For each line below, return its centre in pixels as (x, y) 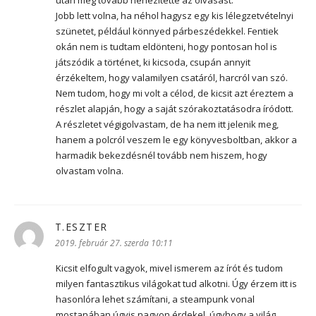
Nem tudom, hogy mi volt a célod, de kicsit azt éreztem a (175, 93)
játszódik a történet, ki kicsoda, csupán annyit (153, 62)
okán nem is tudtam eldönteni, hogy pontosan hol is (166, 46)
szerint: (123, 227)
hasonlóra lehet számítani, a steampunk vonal (155, 299)
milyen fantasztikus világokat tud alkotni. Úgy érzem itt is (176, 284)
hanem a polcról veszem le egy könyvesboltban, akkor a (176, 139)
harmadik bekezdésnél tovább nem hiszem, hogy (162, 155)
